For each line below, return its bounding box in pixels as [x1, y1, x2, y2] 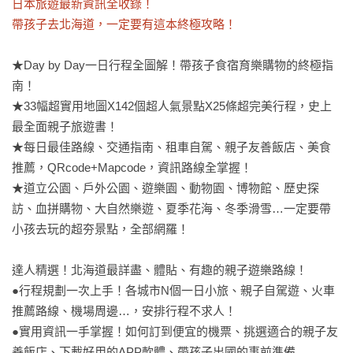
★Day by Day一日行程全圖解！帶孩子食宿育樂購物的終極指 [12, 58, 333, 72]
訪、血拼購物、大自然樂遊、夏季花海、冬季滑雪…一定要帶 [12, 202, 331, 215]
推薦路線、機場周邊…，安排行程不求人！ [12, 304, 236, 318]
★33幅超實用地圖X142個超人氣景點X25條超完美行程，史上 [12, 99, 332, 113]
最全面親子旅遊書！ [12, 120, 118, 133]
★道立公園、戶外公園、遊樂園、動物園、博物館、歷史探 [12, 181, 319, 195]
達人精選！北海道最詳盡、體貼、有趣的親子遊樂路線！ [12, 263, 307, 277]
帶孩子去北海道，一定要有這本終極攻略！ [12, 17, 236, 31]
